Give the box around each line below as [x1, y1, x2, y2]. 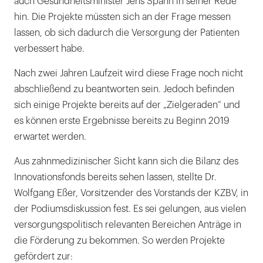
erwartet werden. [14, 132, 86, 142]
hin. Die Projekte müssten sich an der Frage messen [14, 12, 231, 22]
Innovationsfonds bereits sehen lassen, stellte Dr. [14, 173, 217, 183]
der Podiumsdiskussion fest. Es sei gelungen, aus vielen [14, 204, 246, 214]
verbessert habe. [14, 44, 85, 54]
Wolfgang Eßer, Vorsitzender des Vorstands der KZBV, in [14, 188, 248, 198]
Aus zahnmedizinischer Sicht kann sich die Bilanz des [14, 157, 238, 167]
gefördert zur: [14, 252, 73, 262]
